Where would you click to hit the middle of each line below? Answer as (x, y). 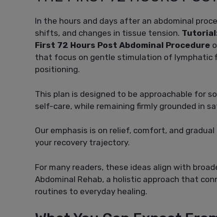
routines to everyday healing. (91, 191)
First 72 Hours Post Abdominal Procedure (123, 45)
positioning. (57, 70)
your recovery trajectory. (82, 143)
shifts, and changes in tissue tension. (108, 33)
